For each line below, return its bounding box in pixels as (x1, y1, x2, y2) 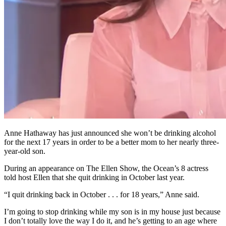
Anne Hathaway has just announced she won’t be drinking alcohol (4, 129, 216, 138)
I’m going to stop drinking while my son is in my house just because (4, 207, 220, 216)
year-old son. (4, 147, 45, 156)
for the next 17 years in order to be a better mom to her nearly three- (4, 138, 219, 147)
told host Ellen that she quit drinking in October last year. (4, 173, 185, 182)
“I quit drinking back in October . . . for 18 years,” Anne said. (4, 190, 199, 199)
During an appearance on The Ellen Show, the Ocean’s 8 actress (4, 164, 208, 173)
